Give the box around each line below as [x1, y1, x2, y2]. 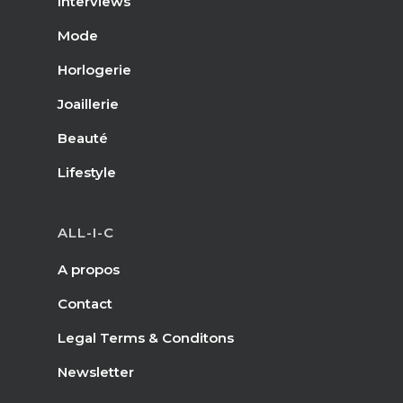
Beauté [58, 130, 108, 148]
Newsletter [58, 363, 134, 381]
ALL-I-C [58, 224, 114, 242]
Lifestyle [58, 164, 116, 182]
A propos [58, 261, 120, 279]
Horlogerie [58, 61, 131, 79]
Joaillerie [58, 95, 119, 113]
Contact [58, 295, 112, 313]
